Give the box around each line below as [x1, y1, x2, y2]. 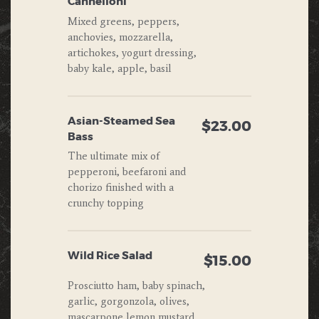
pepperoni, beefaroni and [68, 165, 186, 179]
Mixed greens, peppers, [68, 14, 179, 28]
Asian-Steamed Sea [68, 115, 175, 127]
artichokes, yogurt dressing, [68, 46, 197, 59]
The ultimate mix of [68, 150, 159, 163]
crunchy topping [68, 197, 144, 210]
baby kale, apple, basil [68, 61, 172, 75]
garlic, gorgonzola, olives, [68, 294, 189, 308]
